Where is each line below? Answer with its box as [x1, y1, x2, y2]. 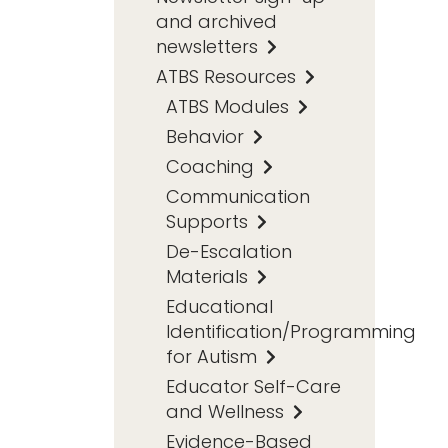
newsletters [156, 33, 263, 59]
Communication [166, 183, 310, 209]
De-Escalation [166, 238, 292, 264]
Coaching [166, 153, 259, 179]
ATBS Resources [156, 63, 301, 89]
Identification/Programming [166, 318, 416, 344]
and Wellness [166, 398, 289, 424]
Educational [166, 293, 273, 319]
